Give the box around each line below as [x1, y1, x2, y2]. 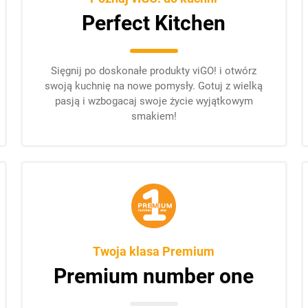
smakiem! [131, 110, 177, 122]
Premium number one [54, 264, 254, 288]
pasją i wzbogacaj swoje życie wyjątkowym [54, 95, 253, 107]
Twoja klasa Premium [93, 244, 215, 258]
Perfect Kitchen [82, 11, 226, 35]
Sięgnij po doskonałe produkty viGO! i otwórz [51, 65, 257, 77]
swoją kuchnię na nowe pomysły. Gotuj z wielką [45, 80, 263, 92]
